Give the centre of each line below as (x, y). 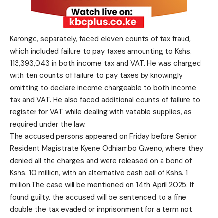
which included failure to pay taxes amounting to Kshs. (101, 51)
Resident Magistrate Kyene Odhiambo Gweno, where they (107, 148)
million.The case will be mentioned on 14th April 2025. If (102, 185)
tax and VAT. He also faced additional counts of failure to (105, 100)
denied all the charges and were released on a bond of (101, 161)
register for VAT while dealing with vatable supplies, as (101, 112)
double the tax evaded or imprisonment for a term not (101, 209)
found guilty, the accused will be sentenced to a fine (98, 197)
